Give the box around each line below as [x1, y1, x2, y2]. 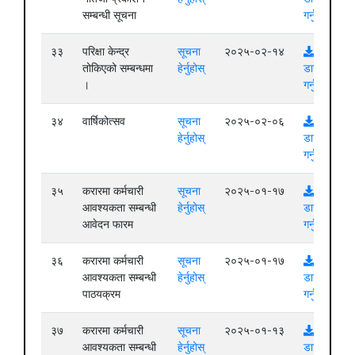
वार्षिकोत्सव [82, 115, 125, 128]
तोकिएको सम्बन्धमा [82, 62, 153, 75]
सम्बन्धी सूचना [82, 9, 136, 22]
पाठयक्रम [82, 288, 120, 301]
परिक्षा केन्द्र [82, 45, 129, 59]
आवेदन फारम [82, 218, 133, 231]
